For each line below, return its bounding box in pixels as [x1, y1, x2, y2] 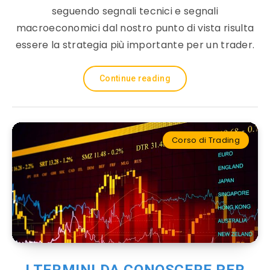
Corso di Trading [172, 134, 240, 146]
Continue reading [99, 74, 171, 83]
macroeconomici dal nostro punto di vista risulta [16, 21, 254, 35]
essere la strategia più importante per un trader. [15, 38, 255, 52]
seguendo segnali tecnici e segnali [51, 4, 219, 18]
